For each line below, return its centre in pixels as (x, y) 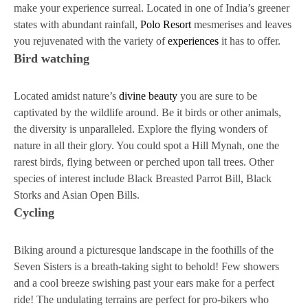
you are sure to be (217, 96)
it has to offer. (250, 41)
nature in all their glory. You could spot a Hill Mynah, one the (146, 145)
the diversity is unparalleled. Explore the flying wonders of (141, 129)
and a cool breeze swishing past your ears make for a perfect (144, 283)
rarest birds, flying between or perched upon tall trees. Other (144, 162)
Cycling (34, 212)
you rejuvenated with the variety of (91, 41)
